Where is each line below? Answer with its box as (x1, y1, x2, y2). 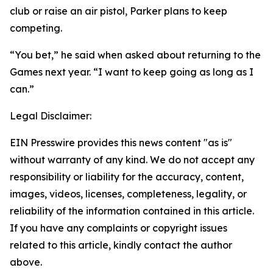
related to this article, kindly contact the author (10, 239, 232, 252)
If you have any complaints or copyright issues (10, 222, 227, 235)
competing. (10, 22, 65, 35)
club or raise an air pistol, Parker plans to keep (10, 5, 227, 18)
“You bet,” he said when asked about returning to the (10, 49, 261, 62)
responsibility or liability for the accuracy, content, (10, 171, 244, 183)
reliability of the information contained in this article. (10, 205, 254, 218)
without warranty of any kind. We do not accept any (10, 154, 255, 166)
